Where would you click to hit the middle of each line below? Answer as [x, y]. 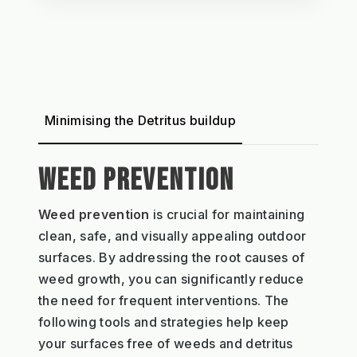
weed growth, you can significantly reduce [171, 279]
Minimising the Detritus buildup [140, 121]
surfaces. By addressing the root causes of [172, 258]
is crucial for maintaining [227, 215]
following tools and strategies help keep [164, 322]
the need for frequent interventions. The [164, 301]
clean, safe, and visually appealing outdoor [173, 236]
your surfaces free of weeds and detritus [166, 344]
